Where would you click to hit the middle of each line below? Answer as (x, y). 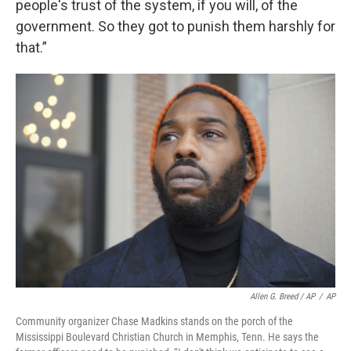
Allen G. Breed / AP (282, 297)
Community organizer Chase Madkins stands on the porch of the (154, 322)
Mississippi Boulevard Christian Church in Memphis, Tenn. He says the (167, 337)
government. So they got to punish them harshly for (175, 27)
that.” (31, 48)
